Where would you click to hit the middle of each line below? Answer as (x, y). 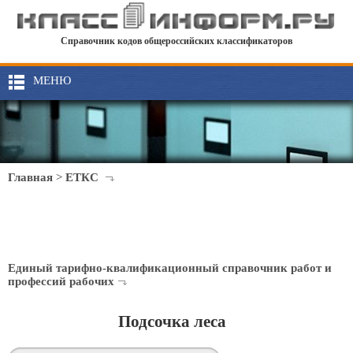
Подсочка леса (172, 321)
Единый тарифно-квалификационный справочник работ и (170, 268)
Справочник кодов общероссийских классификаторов (176, 41)
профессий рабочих (61, 281)
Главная (30, 177)
